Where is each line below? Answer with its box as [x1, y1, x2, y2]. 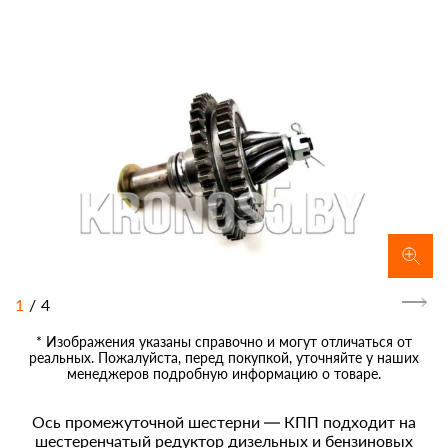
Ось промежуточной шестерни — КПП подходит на [32, 412, 416, 432]
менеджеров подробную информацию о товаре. [67, 365, 381, 383]
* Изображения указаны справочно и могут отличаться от [36, 333, 412, 351]
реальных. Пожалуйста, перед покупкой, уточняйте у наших [29, 349, 419, 367]
